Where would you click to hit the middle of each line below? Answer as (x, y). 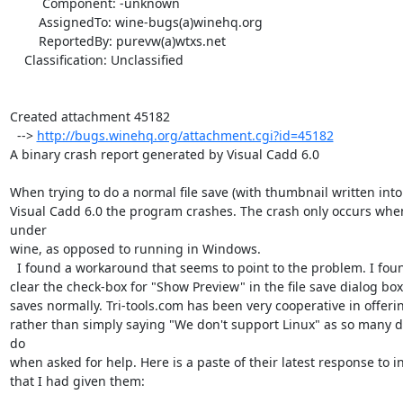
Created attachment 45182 (90, 116)
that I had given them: (77, 381)
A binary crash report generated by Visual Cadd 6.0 (164, 154)
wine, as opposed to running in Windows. (135, 249)
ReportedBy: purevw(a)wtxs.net (24, 41)
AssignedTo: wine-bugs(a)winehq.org (24, 22)
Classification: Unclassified (17, 60)
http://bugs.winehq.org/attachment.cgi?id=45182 (185, 135)
